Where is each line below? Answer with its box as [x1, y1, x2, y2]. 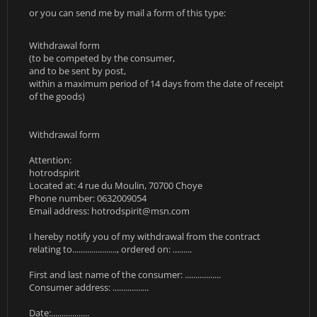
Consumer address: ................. [29, 281, 149, 294]
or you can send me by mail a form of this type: [29, 6, 226, 19]
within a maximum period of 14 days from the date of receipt [29, 77, 284, 90]
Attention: [29, 154, 71, 166]
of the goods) [29, 90, 85, 103]
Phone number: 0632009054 [29, 192, 146, 204]
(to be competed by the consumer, [29, 52, 175, 64]
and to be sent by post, [29, 64, 126, 77]
